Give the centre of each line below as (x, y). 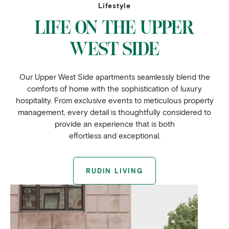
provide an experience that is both (114, 123)
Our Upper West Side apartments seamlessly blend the (114, 76)
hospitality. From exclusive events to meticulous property (114, 100)
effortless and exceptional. (114, 135)
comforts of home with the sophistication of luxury (114, 88)
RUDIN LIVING (114, 170)
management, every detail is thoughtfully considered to (114, 112)
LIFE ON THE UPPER (114, 27)
